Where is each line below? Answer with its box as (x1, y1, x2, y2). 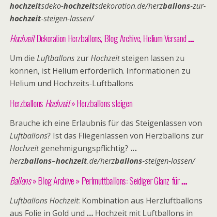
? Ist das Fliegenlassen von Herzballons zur (47, 130, 203, 141)
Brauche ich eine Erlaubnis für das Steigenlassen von (10, 118, 202, 128)
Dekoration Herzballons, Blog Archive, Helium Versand (34, 31, 188, 45)
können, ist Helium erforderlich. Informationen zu (10, 65, 190, 76)
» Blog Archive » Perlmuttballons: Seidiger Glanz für (31, 174, 182, 187)
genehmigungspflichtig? (39, 143, 130, 154)
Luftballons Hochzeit (10, 195, 78, 206)
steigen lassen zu (120, 53, 185, 63)
